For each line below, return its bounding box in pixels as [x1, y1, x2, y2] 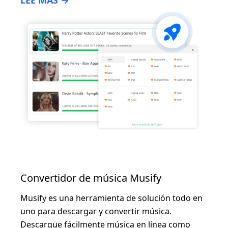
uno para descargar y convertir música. [20, 205, 172, 217]
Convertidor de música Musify [20, 170, 161, 185]
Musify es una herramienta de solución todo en [20, 192, 203, 204]
